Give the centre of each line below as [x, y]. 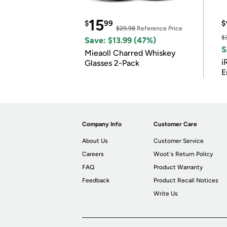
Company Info [102, 124]
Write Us [166, 194]
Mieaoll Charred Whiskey [130, 53]
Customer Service [179, 141]
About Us [95, 141]
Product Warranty [178, 167]
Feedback [96, 180]
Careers [93, 154]
